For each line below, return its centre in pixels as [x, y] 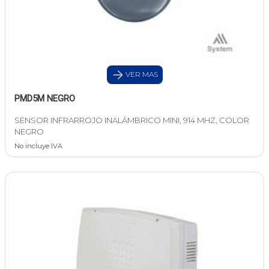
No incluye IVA [38, 146]
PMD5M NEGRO [45, 99]
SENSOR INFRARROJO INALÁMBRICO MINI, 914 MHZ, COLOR [132, 120]
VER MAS [141, 74]
